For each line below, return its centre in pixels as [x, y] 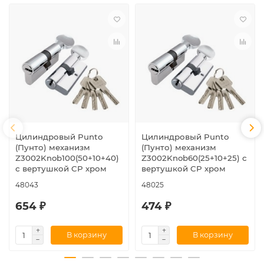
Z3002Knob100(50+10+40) [67, 158]
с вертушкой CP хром [61, 168]
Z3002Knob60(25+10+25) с [194, 158]
